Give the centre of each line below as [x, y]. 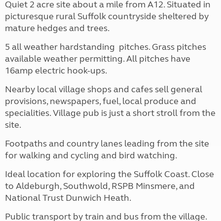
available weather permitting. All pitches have [98, 59]
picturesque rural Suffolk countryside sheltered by [107, 17]
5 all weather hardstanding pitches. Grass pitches [106, 47]
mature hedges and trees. [57, 28]
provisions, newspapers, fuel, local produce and [101, 101]
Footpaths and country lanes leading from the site [107, 144]
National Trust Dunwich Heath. [68, 198]
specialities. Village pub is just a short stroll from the [110, 113]
